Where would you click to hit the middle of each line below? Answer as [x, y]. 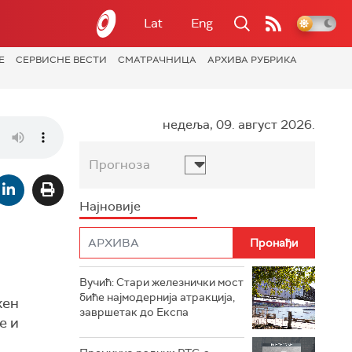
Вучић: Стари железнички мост [161, 282]
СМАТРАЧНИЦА [157, 60]
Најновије [110, 206]
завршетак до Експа [134, 312]
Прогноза [119, 165]
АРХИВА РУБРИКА [252, 60]
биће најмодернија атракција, [157, 297]
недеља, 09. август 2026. [239, 125]
